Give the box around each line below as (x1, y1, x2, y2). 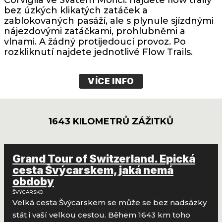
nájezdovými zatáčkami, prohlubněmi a (4, 26, 185, 37)
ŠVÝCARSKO (12, 188, 44, 195)
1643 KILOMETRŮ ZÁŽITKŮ (49, 116, 173, 127)
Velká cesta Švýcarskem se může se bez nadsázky (12, 197, 207, 207)
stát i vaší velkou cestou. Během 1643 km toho (12, 210, 191, 220)
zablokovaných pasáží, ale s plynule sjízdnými (4, 15, 214, 27)
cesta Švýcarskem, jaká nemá (12, 163, 174, 176)
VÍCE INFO (87, 76, 135, 86)
